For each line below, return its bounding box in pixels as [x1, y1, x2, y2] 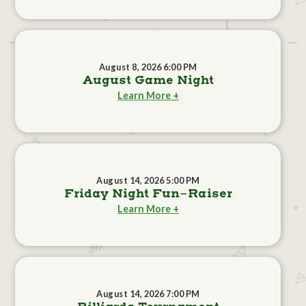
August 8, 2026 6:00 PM [98, 61, 197, 73]
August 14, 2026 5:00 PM [96, 175, 200, 186]
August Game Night [82, 73, 214, 89]
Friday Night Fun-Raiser [64, 186, 232, 202]
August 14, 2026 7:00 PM [96, 288, 200, 300]
